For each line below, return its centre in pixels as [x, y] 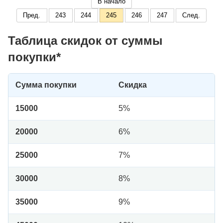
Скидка [133, 85]
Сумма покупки [46, 85]
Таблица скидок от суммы [85, 41]
